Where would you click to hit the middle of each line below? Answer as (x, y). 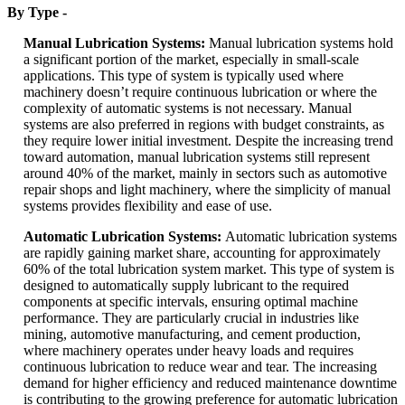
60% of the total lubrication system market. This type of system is (209, 269)
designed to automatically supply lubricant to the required (186, 286)
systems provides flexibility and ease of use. (148, 206)
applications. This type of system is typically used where (184, 76)
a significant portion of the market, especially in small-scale (191, 60)
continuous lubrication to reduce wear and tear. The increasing (200, 367)
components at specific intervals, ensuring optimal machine (191, 302)
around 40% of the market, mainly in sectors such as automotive (205, 174)
